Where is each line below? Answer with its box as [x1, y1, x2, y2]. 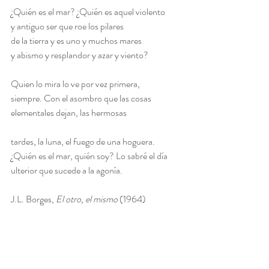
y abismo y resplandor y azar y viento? [11, 48, 148, 62]
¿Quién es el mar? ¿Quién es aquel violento [11, 5, 165, 19]
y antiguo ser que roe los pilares [11, 19, 124, 34]
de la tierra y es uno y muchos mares [11, 34, 142, 48]
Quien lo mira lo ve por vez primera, [11, 77, 140, 91]
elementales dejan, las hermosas [11, 106, 127, 120]
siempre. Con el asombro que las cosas [11, 91, 151, 106]
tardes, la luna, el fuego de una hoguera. [11, 134, 155, 149]
